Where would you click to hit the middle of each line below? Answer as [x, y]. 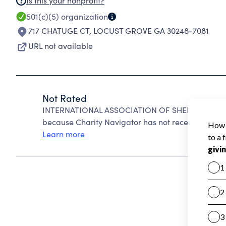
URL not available [61, 46]
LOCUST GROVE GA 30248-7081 [151, 31]
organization [83, 16]
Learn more [64, 134]
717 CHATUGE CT [59, 31]
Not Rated [65, 98]
